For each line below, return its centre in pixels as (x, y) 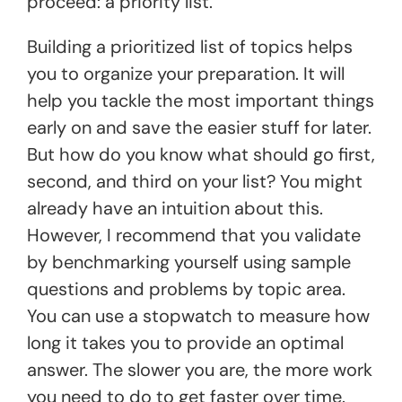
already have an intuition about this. (175, 208)
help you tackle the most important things (201, 100)
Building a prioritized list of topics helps (190, 46)
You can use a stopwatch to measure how (198, 315)
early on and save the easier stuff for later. (199, 127)
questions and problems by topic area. (186, 288)
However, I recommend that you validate (194, 235)
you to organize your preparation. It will (186, 73)
